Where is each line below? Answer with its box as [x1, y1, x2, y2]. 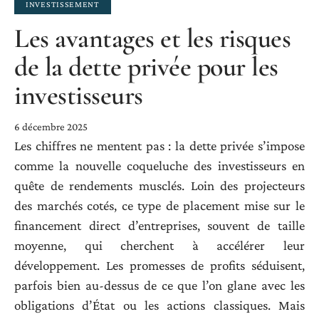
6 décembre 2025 [14, 121, 88, 133]
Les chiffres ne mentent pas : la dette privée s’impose [14, 138, 305, 154]
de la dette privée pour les [14, 51, 278, 84]
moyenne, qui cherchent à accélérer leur [14, 238, 305, 253]
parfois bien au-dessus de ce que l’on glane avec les [14, 278, 305, 293]
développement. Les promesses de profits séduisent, [14, 258, 305, 273]
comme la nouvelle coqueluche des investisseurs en [14, 158, 305, 174]
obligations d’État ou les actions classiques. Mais [14, 298, 305, 313]
